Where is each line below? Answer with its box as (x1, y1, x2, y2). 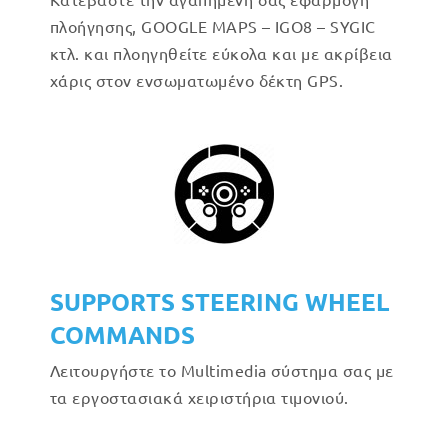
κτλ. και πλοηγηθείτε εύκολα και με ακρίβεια (50, 43, 393, 63)
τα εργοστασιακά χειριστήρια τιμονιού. (50, 387, 349, 407)
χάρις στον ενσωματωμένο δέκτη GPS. (50, 70, 344, 90)
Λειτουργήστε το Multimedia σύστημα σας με (50, 360, 394, 380)
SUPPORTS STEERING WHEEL (50, 286, 390, 317)
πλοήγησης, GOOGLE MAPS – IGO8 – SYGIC (50, 16, 376, 36)
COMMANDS (50, 319, 195, 350)
